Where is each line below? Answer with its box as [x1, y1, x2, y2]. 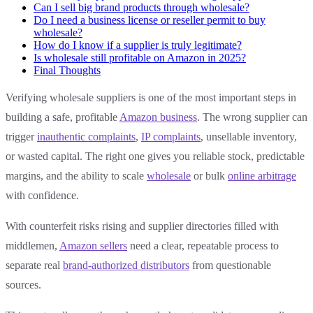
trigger [6, 131, 37, 143]
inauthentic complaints [37, 131, 136, 143]
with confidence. [6, 189, 79, 202]
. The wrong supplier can [197, 111, 307, 124]
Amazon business [119, 111, 197, 124]
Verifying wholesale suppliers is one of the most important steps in [6, 92, 296, 104]
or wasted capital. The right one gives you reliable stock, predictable [6, 150, 305, 163]
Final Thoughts [34, 64, 101, 77]
